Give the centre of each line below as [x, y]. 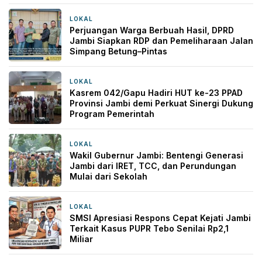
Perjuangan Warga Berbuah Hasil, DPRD [152, 30]
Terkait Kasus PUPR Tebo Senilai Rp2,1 [149, 228]
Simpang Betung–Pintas [118, 51]
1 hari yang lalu [125, 144]
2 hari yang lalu [125, 207]
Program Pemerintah [112, 113]
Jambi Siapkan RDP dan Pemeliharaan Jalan [161, 40]
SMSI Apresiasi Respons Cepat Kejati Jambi [160, 218]
